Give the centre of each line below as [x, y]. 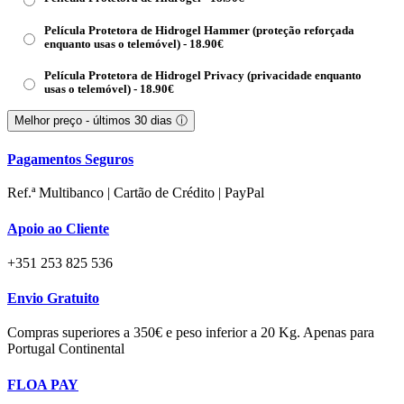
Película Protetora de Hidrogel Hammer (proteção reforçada [199, 30]
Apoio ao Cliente [58, 228]
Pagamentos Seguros [70, 159]
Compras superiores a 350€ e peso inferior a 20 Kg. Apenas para [191, 333]
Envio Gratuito [53, 298]
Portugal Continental [66, 349]
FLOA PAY [43, 384]
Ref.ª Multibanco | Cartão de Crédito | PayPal [136, 193]
